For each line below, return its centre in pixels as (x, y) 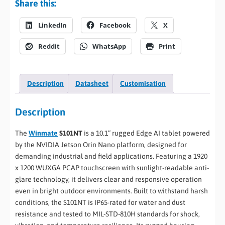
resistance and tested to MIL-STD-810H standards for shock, (107, 214)
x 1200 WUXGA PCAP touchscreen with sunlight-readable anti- (112, 168)
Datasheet (92, 83)
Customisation (143, 83)
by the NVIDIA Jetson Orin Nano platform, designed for (101, 145)
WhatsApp (109, 46)
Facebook (115, 25)
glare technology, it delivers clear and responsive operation (108, 180)
